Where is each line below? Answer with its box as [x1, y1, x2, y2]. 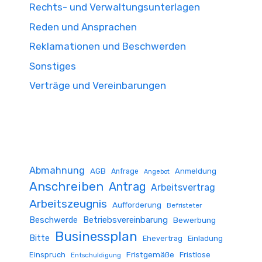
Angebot [144, 168, 170, 175]
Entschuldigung [71, 251, 121, 259]
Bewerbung [173, 215, 216, 225]
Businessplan [55, 229, 137, 244]
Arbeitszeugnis [29, 197, 107, 211]
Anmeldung [175, 167, 216, 175]
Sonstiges [29, 60, 76, 72]
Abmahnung [29, 165, 85, 176]
